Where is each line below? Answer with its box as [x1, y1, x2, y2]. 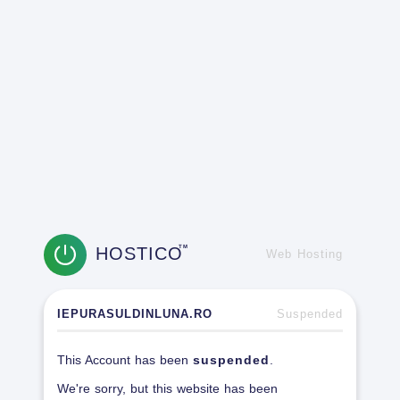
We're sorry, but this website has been [57, 381, 278, 396]
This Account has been [57, 353, 193, 367]
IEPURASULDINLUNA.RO [57, 307, 212, 321]
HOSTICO [96, 244, 183, 263]
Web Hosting [266, 247, 343, 261]
